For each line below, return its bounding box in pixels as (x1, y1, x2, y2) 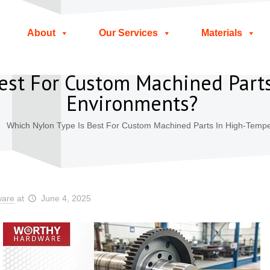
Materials (201, 28, 242, 38)
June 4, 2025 (40, 193, 91, 203)
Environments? (66, 90, 198, 116)
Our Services (98, 28, 158, 38)
